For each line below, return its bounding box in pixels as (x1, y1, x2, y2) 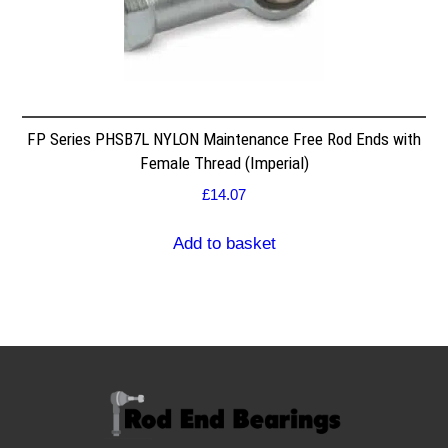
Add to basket (172, 233, 276, 253)
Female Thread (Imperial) (139, 152, 309, 173)
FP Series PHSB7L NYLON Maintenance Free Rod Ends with (27, 128, 421, 149)
